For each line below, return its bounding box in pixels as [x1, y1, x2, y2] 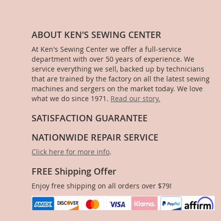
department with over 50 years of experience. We [32, 54, 194, 64]
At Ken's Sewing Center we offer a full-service [32, 44, 182, 54]
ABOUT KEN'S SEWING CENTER [32, 29, 161, 41]
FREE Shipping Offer [32, 165, 116, 178]
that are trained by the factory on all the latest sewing [32, 74, 210, 84]
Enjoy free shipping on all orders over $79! [32, 181, 172, 191]
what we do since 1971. [32, 94, 110, 104]
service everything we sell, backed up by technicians [32, 64, 204, 74]
